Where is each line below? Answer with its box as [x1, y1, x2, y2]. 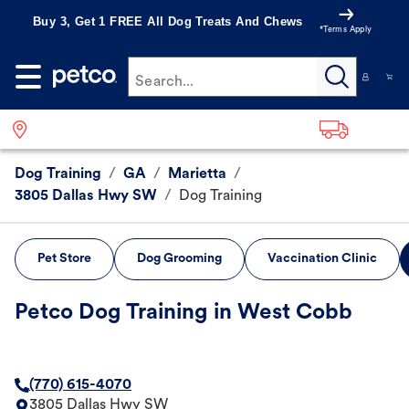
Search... [135, 75, 194, 89]
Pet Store [37, 252, 91, 267]
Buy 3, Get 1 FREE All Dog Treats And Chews [33, 15, 303, 28]
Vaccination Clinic [267, 252, 377, 267]
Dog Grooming [137, 252, 222, 267]
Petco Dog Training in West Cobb [15, 302, 352, 325]
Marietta [168, 167, 226, 183]
